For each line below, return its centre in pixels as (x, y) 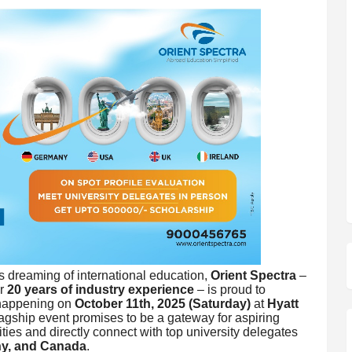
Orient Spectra (253, 275)
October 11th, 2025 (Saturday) (162, 303)
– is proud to (229, 289)
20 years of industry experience (100, 289)
